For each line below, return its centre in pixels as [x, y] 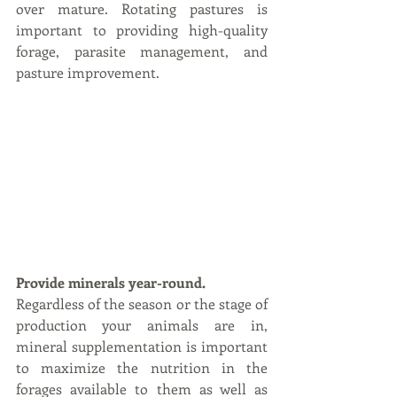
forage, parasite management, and [142, 51]
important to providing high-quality [142, 29]
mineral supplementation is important [142, 346]
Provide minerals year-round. [111, 282]
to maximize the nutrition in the [142, 367]
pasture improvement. [95, 72]
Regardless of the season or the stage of [142, 303]
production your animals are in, [142, 324]
